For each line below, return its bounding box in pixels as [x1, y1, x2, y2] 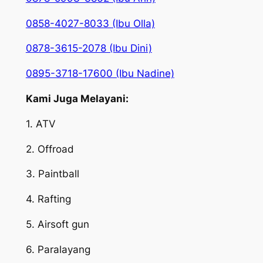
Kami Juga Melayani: [25, 93, 129, 105]
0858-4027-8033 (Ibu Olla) [25, 17, 155, 29]
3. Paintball [25, 168, 79, 180]
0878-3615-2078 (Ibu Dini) [25, 42, 152, 55]
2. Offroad [25, 143, 74, 155]
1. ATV [25, 117, 56, 130]
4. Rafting [25, 193, 71, 205]
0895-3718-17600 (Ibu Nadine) [25, 68, 174, 80]
